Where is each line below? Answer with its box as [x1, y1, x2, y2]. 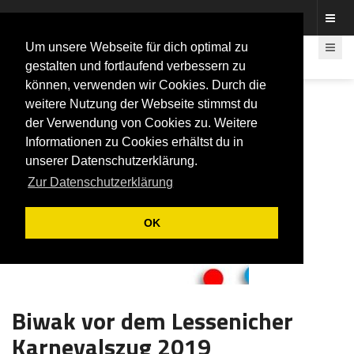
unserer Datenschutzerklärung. [25, 154, 198, 168]
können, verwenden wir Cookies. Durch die [25, 78, 266, 92]
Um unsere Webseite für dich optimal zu [25, 40, 248, 54]
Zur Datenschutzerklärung [28, 175, 174, 190]
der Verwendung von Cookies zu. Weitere [25, 116, 258, 130]
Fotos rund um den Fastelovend [12, 9, 163, 26]
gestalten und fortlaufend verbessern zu [25, 59, 246, 73]
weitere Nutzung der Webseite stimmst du [25, 97, 258, 111]
